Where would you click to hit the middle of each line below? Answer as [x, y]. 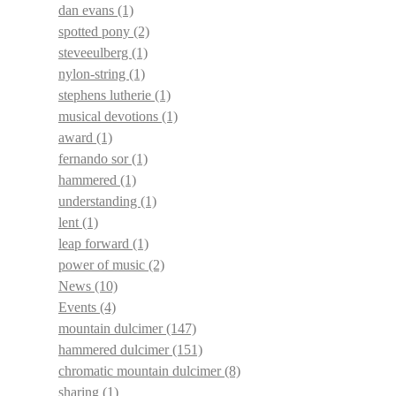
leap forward [95, 244]
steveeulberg [95, 53]
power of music [103, 265]
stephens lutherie [107, 95]
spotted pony [96, 31]
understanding [99, 201]
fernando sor [95, 159]
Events [79, 307]
